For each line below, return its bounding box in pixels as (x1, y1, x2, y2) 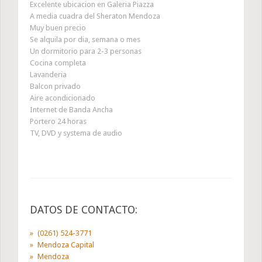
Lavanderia (30, 70, 67, 80)
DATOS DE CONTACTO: (30, 204, 137, 216)
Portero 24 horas (30, 117, 87, 126)
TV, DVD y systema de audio (30, 129, 122, 138)
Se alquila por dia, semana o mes (30, 35, 140, 44)
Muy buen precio (30, 23, 86, 33)
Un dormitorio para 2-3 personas (30, 47, 142, 56)
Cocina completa (30, 58, 86, 68)
